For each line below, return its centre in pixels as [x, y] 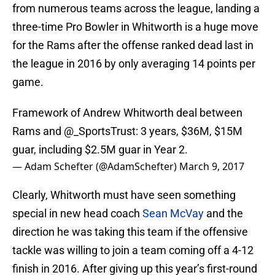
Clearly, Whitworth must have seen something [124, 195]
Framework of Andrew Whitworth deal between [127, 113]
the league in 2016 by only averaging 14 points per [134, 64]
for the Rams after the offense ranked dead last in [133, 45]
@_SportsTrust [100, 131]
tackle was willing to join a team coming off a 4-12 [133, 250]
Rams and [38, 131]
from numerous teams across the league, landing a [136, 9]
